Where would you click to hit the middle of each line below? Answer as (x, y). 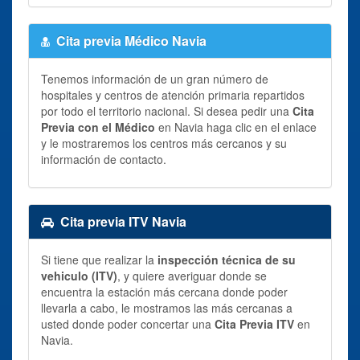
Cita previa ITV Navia (123, 221)
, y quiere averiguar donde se (192, 275)
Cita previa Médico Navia (131, 40)
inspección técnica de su (227, 259)
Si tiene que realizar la (99, 259)
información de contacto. (104, 159)
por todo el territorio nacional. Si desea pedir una (167, 110)
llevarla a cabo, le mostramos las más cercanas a (167, 307)
